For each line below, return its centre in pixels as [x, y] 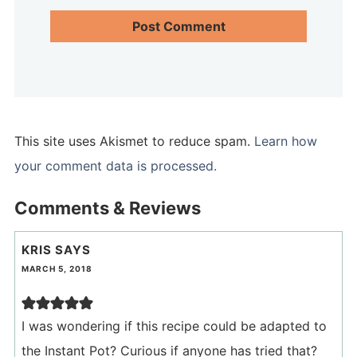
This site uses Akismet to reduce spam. [134, 141]
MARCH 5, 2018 [57, 269]
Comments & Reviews [107, 208]
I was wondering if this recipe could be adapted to [174, 326]
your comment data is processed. [115, 166]
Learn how [285, 141]
